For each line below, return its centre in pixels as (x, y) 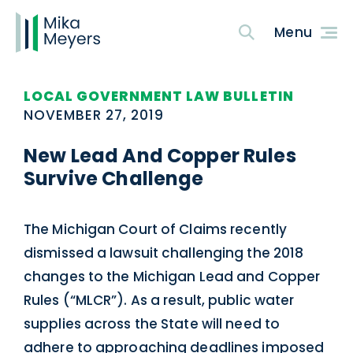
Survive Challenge (114, 178)
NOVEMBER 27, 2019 (94, 115)
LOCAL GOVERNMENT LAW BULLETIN (159, 96)
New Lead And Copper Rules (160, 156)
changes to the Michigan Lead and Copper (172, 277)
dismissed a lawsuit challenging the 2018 (164, 253)
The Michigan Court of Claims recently (155, 229)
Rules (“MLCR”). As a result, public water (159, 300)
